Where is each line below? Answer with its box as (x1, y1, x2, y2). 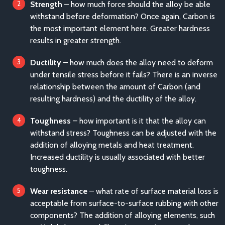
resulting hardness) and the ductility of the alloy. (30, 94, 196, 103)
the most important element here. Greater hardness (30, 24, 210, 33)
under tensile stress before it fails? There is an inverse (30, 70, 217, 79)
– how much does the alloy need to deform (61, 58, 213, 67)
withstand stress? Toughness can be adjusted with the (30, 128, 216, 138)
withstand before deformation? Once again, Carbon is (30, 12, 215, 21)
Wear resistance (30, 186, 87, 196)
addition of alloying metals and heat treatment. (30, 140, 194, 150)
